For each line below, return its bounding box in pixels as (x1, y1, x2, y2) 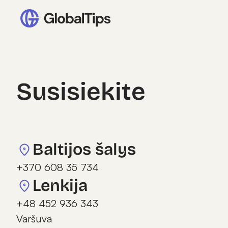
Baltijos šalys (33, 139, 136, 159)
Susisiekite (16, 77, 146, 106)
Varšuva (16, 212, 52, 225)
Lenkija (33, 176, 88, 195)
